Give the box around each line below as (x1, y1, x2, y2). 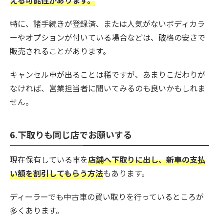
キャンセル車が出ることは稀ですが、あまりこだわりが (10, 68, 205, 80)
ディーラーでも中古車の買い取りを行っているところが (10, 191, 204, 203)
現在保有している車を (10, 153, 88, 166)
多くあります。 (10, 204, 64, 217)
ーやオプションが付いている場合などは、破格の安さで (10, 31, 205, 43)
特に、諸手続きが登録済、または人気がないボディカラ (10, 17, 205, 29)
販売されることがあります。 (10, 44, 110, 57)
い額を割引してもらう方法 (10, 167, 103, 179)
